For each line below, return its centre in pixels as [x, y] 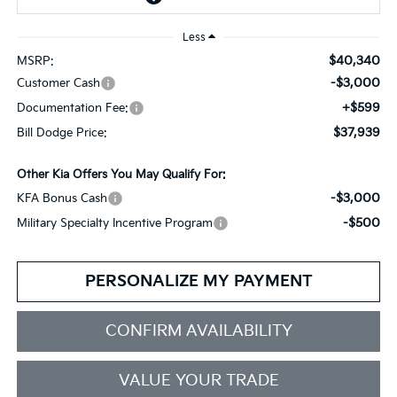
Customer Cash [58, 83]
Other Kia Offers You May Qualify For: [121, 174]
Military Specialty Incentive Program [114, 223]
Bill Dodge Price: [62, 132]
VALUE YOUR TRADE [198, 380]
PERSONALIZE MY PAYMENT [198, 281]
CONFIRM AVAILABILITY [198, 331]
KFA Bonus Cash [62, 198]
